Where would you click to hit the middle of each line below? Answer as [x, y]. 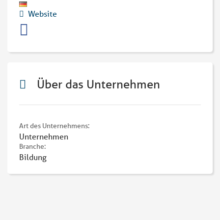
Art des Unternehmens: [55, 126]
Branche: [33, 146]
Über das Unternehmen [97, 84]
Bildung [33, 157]
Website [42, 14]
